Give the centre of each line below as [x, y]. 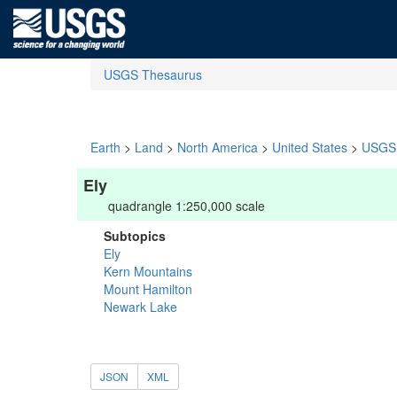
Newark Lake [140, 307]
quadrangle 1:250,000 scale [187, 206]
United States [310, 147]
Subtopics [135, 236]
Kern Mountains [148, 271]
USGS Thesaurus [153, 74]
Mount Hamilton [148, 289]
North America [218, 147]
